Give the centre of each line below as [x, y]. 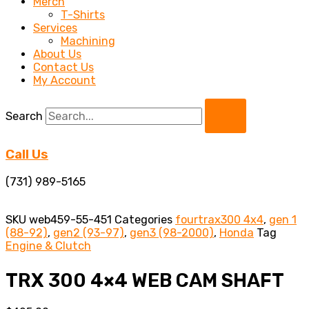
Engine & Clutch [48, 246]
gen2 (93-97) [89, 232]
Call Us [27, 154]
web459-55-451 [72, 219]
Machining [88, 41]
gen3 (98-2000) [172, 232]
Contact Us [63, 68]
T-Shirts [83, 15]
